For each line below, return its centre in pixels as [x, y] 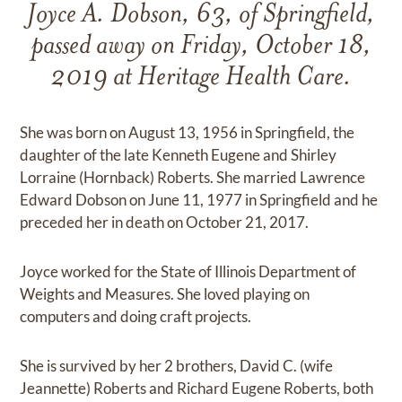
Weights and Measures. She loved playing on [165, 294]
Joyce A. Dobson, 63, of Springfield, [201, 16]
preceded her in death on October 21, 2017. [165, 222]
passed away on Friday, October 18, [201, 47]
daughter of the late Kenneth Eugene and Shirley [179, 155]
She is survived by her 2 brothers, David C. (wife [177, 366]
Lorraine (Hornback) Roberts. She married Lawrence [193, 177]
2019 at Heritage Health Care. [201, 79]
